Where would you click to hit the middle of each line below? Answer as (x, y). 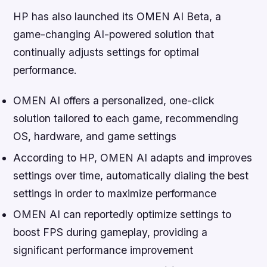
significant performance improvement (103, 250)
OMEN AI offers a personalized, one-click (114, 101)
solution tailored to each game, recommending (126, 119)
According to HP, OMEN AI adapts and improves (133, 157)
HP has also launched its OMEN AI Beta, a (117, 17)
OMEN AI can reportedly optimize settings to (122, 214)
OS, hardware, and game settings (95, 136)
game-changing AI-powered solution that (114, 35)
